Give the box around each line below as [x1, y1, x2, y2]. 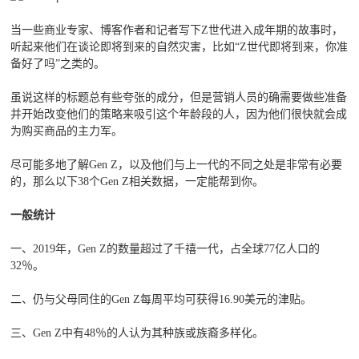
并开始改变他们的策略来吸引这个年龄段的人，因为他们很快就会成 [10, 108, 348, 121]
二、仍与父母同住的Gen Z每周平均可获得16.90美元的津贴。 [10, 293, 313, 306]
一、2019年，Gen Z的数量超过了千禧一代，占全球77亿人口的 [10, 243, 321, 256]
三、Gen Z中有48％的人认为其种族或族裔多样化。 [10, 327, 264, 340]
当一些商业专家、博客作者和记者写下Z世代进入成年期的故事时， [10, 24, 344, 37]
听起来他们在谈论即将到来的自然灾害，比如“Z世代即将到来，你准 [10, 41, 349, 54]
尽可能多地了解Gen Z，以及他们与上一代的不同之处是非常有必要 [10, 159, 343, 171]
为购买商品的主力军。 [10, 125, 123, 138]
